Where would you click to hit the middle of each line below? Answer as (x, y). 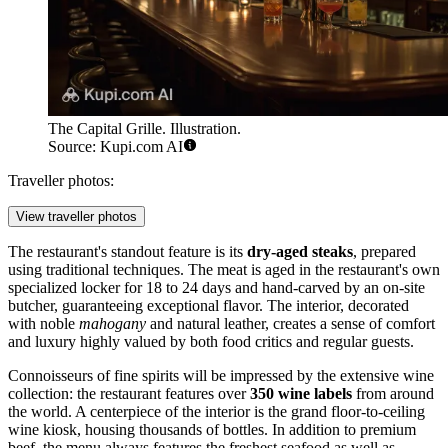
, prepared (384, 252)
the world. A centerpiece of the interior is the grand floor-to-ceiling (216, 412)
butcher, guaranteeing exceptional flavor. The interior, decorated (208, 306)
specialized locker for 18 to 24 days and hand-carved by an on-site (216, 288)
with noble (43, 324)
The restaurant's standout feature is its (127, 252)
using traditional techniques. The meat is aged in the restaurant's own (224, 270)
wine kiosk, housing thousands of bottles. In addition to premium (212, 430)
